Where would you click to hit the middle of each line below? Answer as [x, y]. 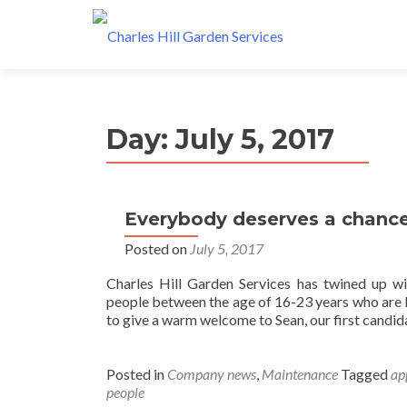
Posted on [157, 248]
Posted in [137, 374]
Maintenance [300, 374]
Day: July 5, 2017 [220, 139]
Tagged [366, 374]
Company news [212, 374]
